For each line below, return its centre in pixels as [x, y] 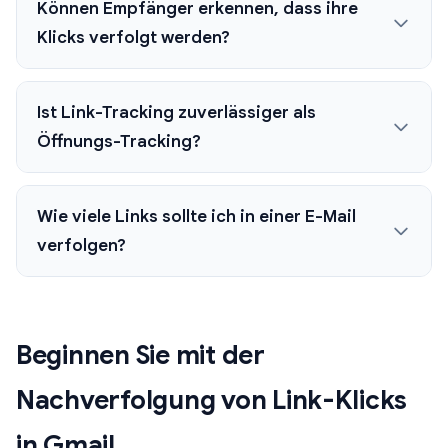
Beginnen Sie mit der [140, 355]
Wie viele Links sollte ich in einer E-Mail [196, 216]
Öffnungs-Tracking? [119, 141]
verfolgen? [81, 245]
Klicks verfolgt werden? [133, 37]
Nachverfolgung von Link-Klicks [212, 400]
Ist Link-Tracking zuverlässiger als [176, 112]
